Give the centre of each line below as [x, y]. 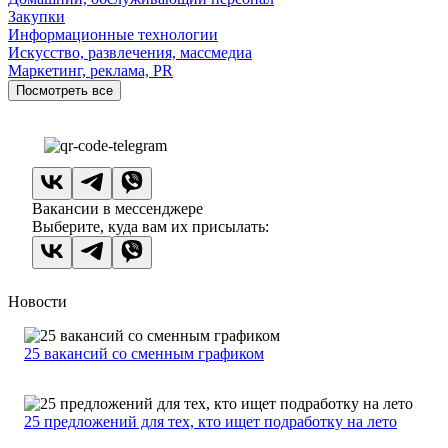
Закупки [36, 17]
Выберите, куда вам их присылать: [150, 227]
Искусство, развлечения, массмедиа [130, 53]
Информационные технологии [113, 35]
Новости [37, 302]
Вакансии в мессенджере [117, 209]
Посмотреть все [64, 91]
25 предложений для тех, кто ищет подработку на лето [210, 422]
